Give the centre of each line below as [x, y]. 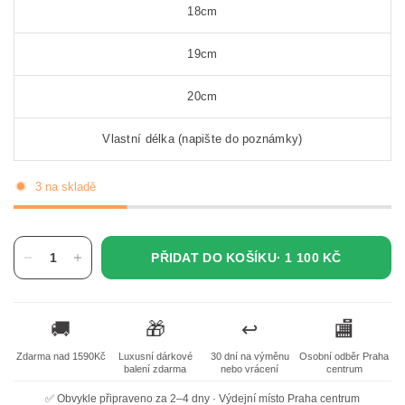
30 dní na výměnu [250, 356]
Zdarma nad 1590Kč [61, 356]
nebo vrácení [250, 369]
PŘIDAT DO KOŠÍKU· [218, 258]
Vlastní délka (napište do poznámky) [202, 139]
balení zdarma [155, 369]
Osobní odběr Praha [344, 356]
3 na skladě [66, 186]
